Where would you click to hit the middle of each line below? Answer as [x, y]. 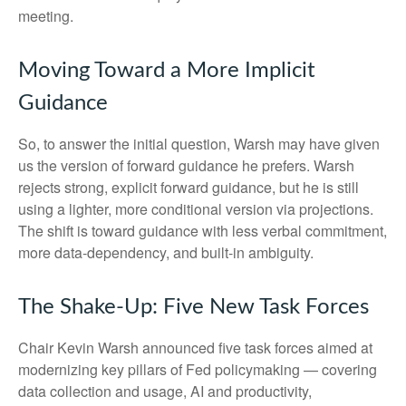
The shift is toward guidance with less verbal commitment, [203, 231]
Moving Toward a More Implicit [167, 71]
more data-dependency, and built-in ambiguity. [166, 252]
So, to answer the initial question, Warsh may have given [199, 144]
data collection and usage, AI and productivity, [165, 391]
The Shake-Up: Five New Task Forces [193, 307]
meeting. [46, 16]
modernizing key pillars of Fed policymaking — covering [198, 369]
